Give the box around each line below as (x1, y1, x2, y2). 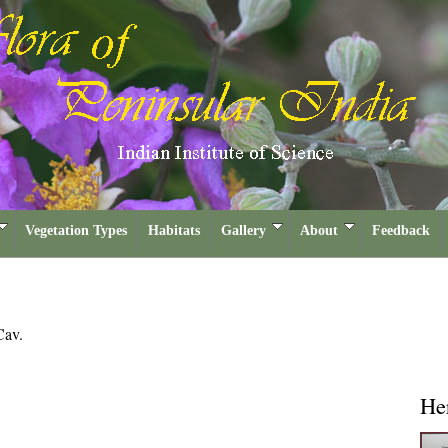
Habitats (148, 223, 200, 238)
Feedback (372, 223, 430, 238)
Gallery (221, 223, 266, 238)
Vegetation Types (25, 223, 127, 238)
